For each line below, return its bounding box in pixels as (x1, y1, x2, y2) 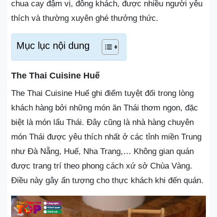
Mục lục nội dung (16, 40, 90, 51)
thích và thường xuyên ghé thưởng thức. (11, 13, 158, 23)
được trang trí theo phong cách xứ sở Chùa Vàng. (11, 161, 192, 170)
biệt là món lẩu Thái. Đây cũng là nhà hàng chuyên (11, 117, 194, 127)
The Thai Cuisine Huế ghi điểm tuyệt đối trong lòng (11, 88, 194, 98)
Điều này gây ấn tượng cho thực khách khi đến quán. (11, 175, 203, 185)
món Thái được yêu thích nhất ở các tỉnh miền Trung (11, 132, 201, 141)
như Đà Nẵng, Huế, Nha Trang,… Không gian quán (11, 146, 194, 156)
